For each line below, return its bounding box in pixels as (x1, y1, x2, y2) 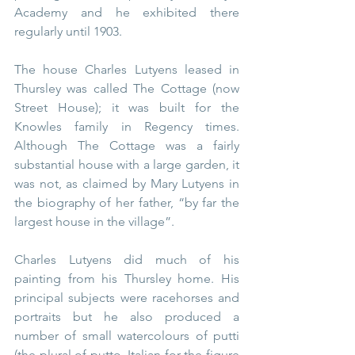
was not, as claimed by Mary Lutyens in (14, 176, 239, 192)
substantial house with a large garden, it (14, 157, 239, 173)
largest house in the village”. (14, 214, 174, 230)
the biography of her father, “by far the (14, 195, 239, 211)
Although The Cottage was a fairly (14, 138, 239, 154)
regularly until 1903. (14, 24, 122, 40)
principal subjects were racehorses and (14, 290, 239, 306)
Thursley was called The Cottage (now (14, 81, 239, 97)
